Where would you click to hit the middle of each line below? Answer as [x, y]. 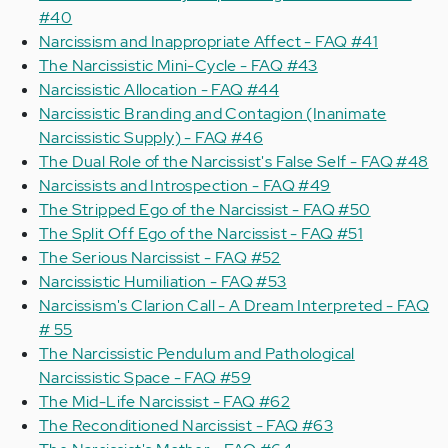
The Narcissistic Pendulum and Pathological [197, 353]
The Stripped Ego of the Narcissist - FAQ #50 [205, 209]
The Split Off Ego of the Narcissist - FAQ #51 [201, 233]
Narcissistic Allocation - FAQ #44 [159, 89]
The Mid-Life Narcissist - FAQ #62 [165, 401]
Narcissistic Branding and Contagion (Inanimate [213, 113]
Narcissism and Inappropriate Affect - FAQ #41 [208, 41]
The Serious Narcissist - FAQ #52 [160, 257]
